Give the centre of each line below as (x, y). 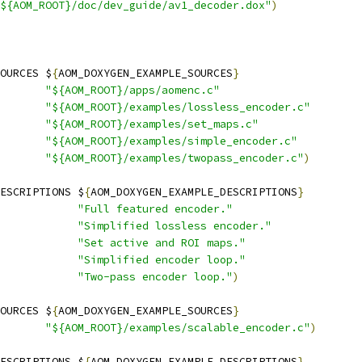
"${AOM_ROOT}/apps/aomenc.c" (133, 90)
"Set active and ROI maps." (162, 243)
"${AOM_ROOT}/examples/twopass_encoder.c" (175, 158)
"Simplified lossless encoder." (175, 226)
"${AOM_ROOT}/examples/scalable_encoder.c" (178, 328)
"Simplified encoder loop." (162, 260)
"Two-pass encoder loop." (155, 277)
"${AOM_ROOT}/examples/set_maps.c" (152, 124)
